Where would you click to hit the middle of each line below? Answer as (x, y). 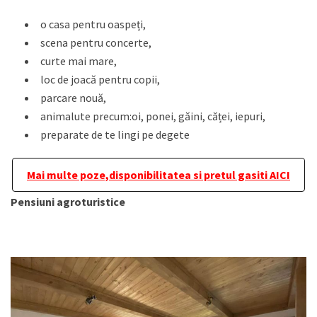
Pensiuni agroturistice (68, 202)
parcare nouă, (73, 98)
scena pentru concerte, (96, 42)
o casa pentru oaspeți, (93, 24)
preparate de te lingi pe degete (115, 134)
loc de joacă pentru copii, (100, 79)
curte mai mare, (79, 61)
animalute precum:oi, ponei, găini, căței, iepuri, (153, 116)
